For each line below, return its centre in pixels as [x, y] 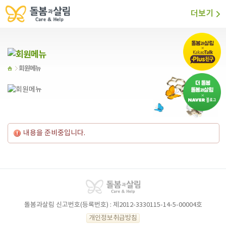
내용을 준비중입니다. [54, 133]
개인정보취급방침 [113, 218]
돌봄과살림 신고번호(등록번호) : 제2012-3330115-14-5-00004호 [113, 205]
